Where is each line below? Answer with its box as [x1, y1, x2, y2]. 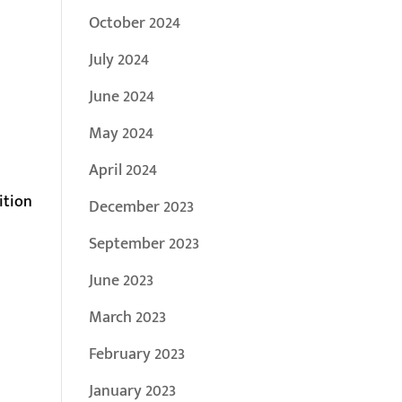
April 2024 [88, 157, 157, 184]
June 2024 [88, 83, 154, 110]
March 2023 [88, 304, 166, 331]
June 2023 [88, 267, 153, 294]
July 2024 [88, 47, 149, 74]
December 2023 [88, 194, 194, 221]
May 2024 [88, 120, 153, 147]
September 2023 [88, 231, 199, 258]
